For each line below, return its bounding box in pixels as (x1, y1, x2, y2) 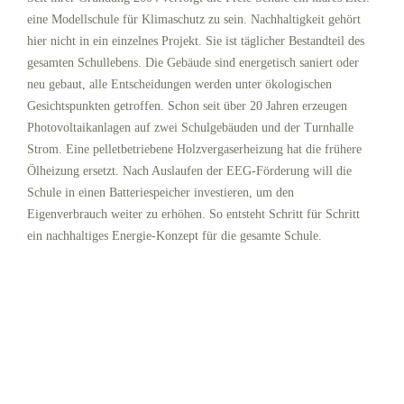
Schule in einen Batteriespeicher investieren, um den (27, 186, 294, 200)
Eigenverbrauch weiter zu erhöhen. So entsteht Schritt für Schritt (27, 207, 360, 222)
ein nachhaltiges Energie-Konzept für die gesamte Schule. (27, 229, 322, 243)
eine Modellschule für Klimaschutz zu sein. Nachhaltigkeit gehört (27, 13, 361, 27)
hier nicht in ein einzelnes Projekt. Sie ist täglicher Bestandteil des (27, 34, 364, 49)
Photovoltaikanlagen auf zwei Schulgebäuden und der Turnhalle (27, 121, 353, 135)
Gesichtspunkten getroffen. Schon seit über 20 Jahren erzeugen (27, 99, 347, 114)
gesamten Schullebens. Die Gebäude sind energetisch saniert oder (27, 56, 359, 70)
